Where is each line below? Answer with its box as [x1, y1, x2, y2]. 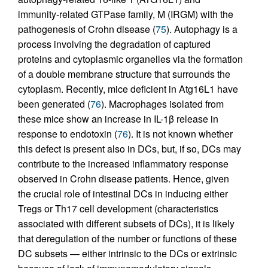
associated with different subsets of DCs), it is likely [18, 216, 234, 230]
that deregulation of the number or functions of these [18, 231, 237, 245]
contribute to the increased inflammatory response [18, 156, 229, 170]
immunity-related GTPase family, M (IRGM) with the [18, 7, 233, 21]
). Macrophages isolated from [101, 96, 224, 111]
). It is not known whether [128, 126, 233, 141]
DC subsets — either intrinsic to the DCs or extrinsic [18, 246, 237, 260]
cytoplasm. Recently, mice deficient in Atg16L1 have [18, 81, 238, 96]
